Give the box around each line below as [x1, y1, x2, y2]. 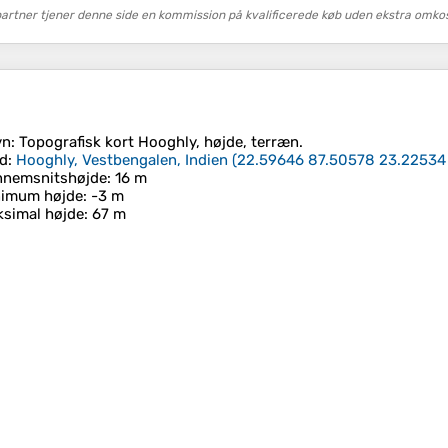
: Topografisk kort [11, 133, 138, 152]
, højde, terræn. [196, 133, 303, 152]
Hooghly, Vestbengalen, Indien [16, 151, 228, 170]
